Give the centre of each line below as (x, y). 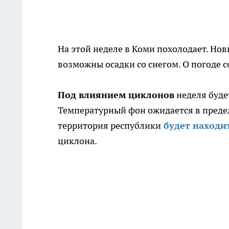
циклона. (77, 141)
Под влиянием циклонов (116, 95)
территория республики (109, 126)
